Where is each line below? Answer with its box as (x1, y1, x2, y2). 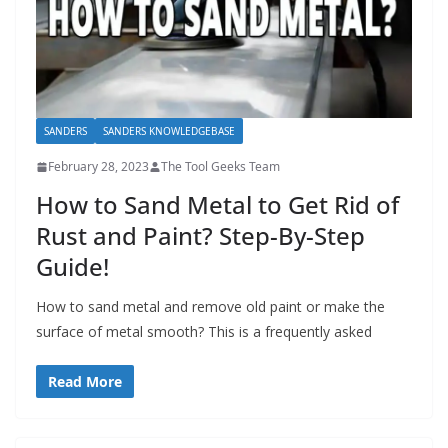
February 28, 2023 (48, 158, 149, 176)
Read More (48, 372, 122, 392)
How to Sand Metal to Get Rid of (36, 188, 399, 222)
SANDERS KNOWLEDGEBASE (103, 124, 235, 139)
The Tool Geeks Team (161, 158, 280, 176)
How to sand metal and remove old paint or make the (36, 297, 385, 317)
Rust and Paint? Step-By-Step (36, 219, 365, 253)
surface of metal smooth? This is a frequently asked (36, 322, 372, 342)
